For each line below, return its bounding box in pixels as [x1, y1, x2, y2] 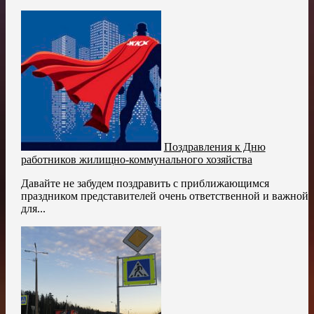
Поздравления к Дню [163, 141, 266, 153]
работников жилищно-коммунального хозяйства [20, 153, 252, 166]
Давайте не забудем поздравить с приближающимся [20, 177, 269, 190]
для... [20, 203, 46, 215]
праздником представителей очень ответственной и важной [20, 190, 308, 203]
